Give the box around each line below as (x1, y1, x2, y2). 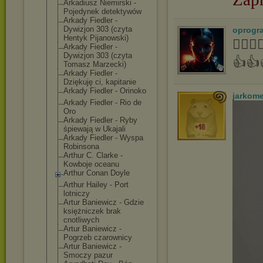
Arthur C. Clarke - (63, 151, 123, 160)
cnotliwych (63, 215, 99, 224)
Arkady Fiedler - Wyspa (63, 133, 143, 142)
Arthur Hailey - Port (63, 180, 129, 189)
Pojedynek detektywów (63, 7, 141, 16)
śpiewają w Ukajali (63, 124, 126, 133)
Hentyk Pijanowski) (63, 33, 129, 42)
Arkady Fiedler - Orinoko (63, 86, 146, 95)
